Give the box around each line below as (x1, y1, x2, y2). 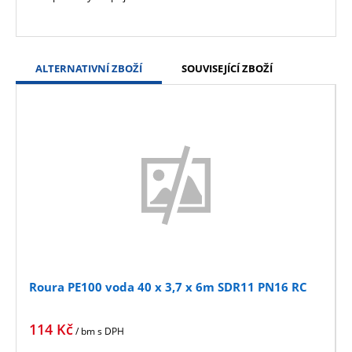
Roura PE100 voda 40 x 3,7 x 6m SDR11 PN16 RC (29, 279, 307, 295)
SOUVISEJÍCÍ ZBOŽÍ (181, 61, 273, 76)
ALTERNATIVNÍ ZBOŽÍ (35, 61, 142, 76)
